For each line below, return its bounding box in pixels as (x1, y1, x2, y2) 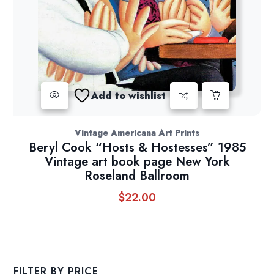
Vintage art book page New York (44, 153, 230, 171)
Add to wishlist (91, 88, 166, 103)
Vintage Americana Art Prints (75, 127, 199, 139)
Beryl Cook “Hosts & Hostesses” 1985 (28, 139, 246, 157)
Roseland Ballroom (84, 167, 190, 185)
